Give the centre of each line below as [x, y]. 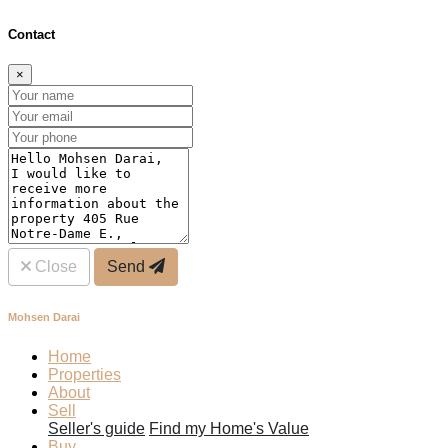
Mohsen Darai [44, 316]
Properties [84, 374]
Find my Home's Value [229, 428]
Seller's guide [96, 428]
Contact [31, 34]
